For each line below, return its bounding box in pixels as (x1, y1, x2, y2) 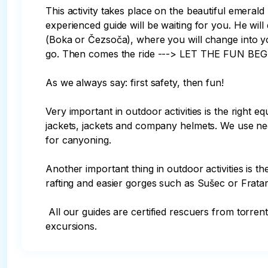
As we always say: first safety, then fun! (45, 77, 227, 89)
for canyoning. (45, 134, 114, 146)
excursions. (45, 220, 97, 232)
